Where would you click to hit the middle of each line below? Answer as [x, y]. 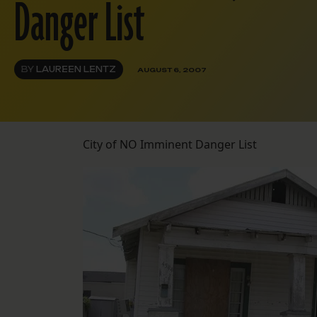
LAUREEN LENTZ [76, 70]
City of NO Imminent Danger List [170, 145]
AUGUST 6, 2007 [172, 69]
